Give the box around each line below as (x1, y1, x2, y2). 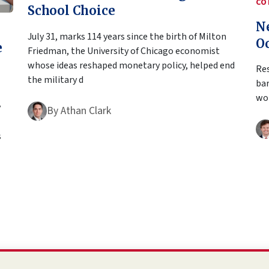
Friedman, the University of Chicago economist (28, 44, 220, 58)
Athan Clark (61, 103, 111, 119)
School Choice (28, 3, 115, 19)
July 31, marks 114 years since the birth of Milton (28, 30, 226, 44)
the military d (28, 73, 83, 87)
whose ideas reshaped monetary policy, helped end (28, 59, 235, 73)
